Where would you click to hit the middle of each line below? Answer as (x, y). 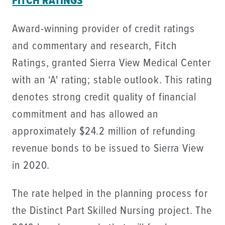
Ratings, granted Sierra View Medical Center (111, 64)
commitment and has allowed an (85, 115)
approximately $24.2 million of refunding (104, 132)
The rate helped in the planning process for (110, 194)
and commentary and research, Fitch (94, 47)
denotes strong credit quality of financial (104, 98)
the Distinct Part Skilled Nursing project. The (112, 211)
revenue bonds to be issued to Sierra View (108, 149)
